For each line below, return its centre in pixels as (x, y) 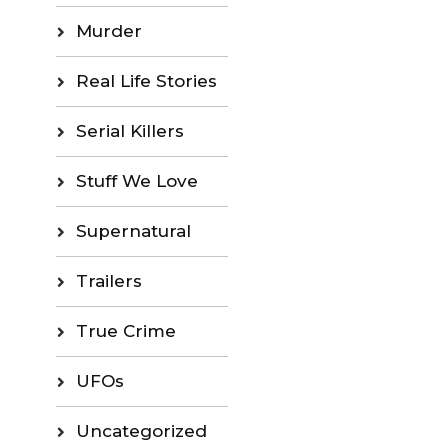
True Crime (125, 330)
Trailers (108, 280)
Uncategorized (141, 430)
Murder (108, 30)
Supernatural (133, 230)
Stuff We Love (136, 180)
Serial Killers (129, 130)
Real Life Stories (146, 80)
